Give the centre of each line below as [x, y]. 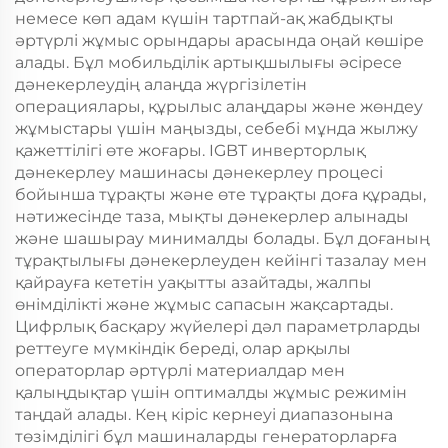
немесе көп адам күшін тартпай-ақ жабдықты [204, 18]
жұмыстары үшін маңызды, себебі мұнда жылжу [216, 128]
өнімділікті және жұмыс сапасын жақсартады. [204, 304]
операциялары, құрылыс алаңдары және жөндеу [219, 106]
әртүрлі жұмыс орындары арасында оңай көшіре [219, 40]
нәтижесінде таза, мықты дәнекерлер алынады [212, 216]
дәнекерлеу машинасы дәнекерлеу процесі [199, 172]
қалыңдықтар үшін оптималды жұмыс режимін [211, 392]
